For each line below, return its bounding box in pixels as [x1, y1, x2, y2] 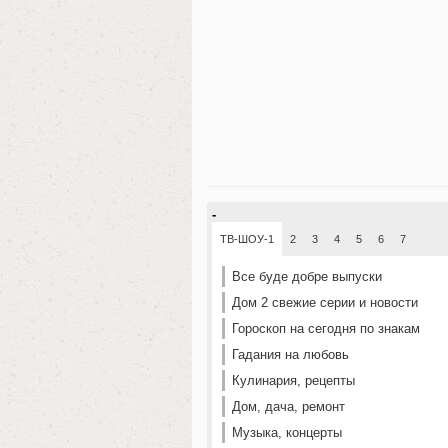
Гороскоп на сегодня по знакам [232, 321, 420, 336]
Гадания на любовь [232, 347, 349, 362]
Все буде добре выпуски [232, 269, 382, 284]
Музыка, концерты [232, 425, 342, 440]
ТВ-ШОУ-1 [220, 233, 274, 245]
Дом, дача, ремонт [232, 399, 345, 414]
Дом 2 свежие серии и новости [232, 295, 418, 310]
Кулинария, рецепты [232, 373, 355, 388]
